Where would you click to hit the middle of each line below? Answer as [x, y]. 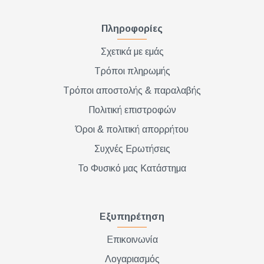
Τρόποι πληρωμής [132, 71]
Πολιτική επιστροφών [132, 110]
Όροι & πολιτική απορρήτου [132, 129]
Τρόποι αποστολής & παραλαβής [132, 90]
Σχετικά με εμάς [132, 52]
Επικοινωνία [132, 240]
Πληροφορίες [132, 29]
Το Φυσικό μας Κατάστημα [132, 168]
